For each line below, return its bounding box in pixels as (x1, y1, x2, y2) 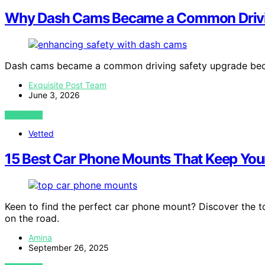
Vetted (28, 128, 54, 139)
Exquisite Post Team (28, 80, 106, 91)
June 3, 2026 (28, 90, 80, 101)
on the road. (5, 212, 59, 225)
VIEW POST (5, 111, 43, 120)
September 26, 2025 (28, 243, 109, 253)
